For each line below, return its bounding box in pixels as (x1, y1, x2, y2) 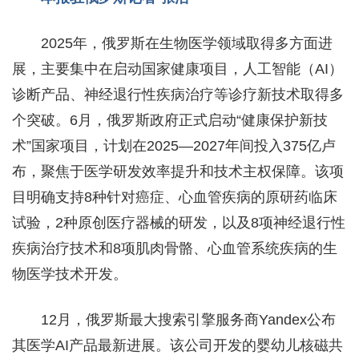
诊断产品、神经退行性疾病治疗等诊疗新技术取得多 (12, 87, 344, 103)
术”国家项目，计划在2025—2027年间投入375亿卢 (12, 138, 336, 154)
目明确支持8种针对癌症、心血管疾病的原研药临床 (12, 189, 337, 205)
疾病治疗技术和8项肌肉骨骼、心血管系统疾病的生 (12, 240, 337, 256)
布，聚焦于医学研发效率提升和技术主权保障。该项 (12, 163, 344, 179)
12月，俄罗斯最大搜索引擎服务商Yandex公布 (41, 312, 336, 328)
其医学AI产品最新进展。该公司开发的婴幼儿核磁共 (12, 337, 343, 353)
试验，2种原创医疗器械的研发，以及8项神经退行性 (12, 215, 345, 231)
